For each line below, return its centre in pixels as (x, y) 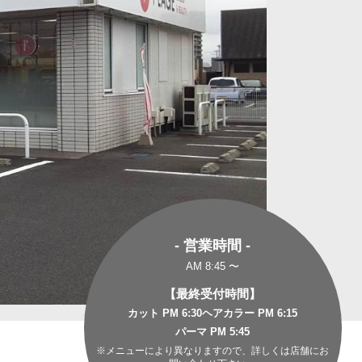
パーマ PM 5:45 (213, 332)
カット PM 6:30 (165, 313)
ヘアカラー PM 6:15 (250, 313)
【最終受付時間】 (213, 293)
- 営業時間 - (213, 245)
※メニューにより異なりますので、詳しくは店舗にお (213, 350)
